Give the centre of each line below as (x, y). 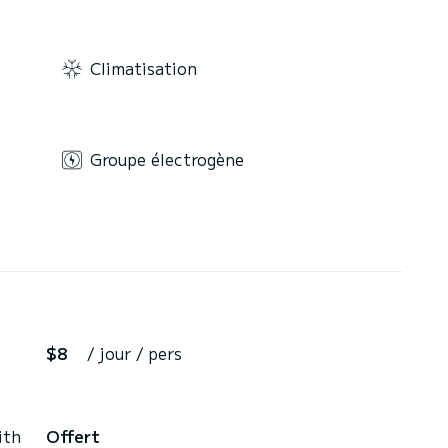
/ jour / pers (134, 353)
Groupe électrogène (167, 158)
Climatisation (143, 67)
